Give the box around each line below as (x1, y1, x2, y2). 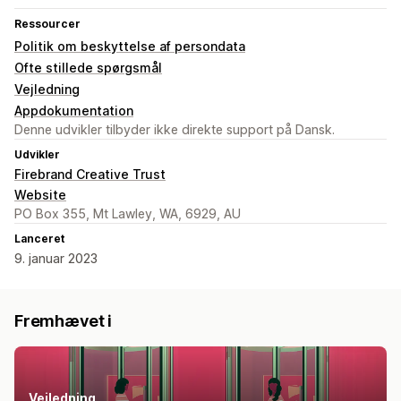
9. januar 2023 (14, 251, 98, 267)
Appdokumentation (14, 103, 133, 119)
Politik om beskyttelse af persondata (14, 38, 245, 55)
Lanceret (14, 232, 64, 246)
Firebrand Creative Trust (14, 166, 166, 183)
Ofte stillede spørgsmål (14, 60, 162, 76)
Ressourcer (14, 17, 81, 31)
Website (14, 187, 66, 203)
